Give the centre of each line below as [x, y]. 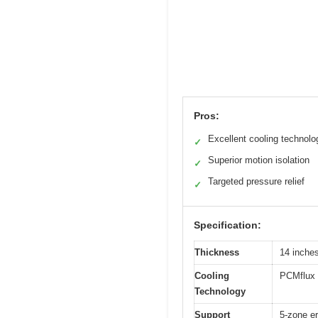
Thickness [217, 252]
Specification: [227, 225]
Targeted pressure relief [256, 181]
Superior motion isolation [259, 160]
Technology [220, 291]
